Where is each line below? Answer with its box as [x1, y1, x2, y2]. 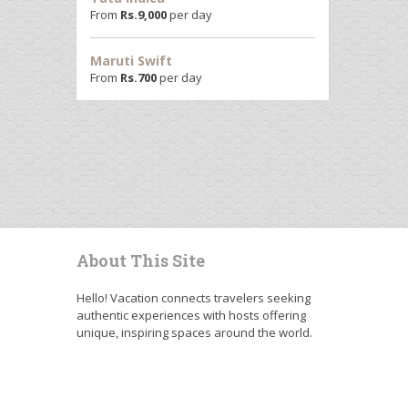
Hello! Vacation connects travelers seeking [76, 290, 311, 306]
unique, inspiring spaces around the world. [76, 324, 312, 341]
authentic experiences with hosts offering [76, 307, 306, 323]
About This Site [76, 250, 205, 271]
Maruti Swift [89, 52, 172, 69]
